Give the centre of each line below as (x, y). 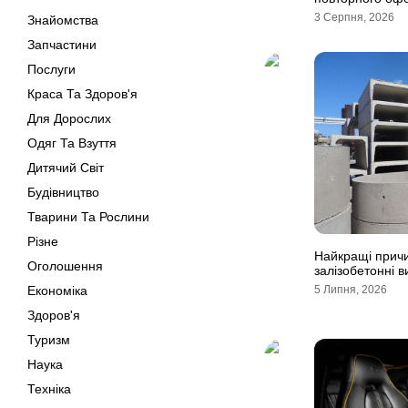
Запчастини (62, 45)
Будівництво (63, 192)
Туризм (49, 340)
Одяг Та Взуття (72, 143)
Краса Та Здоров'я (82, 94)
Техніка (49, 389)
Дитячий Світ (66, 168)
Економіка (57, 291)
